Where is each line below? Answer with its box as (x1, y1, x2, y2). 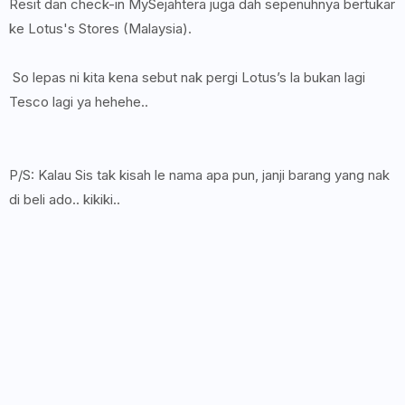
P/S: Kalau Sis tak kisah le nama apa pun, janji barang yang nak (9, 166, 390, 184)
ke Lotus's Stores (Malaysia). (9, 20, 195, 37)
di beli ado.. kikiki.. (9, 191, 124, 208)
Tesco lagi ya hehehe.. (9, 93, 152, 110)
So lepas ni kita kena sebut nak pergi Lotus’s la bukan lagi (9, 69, 365, 86)
